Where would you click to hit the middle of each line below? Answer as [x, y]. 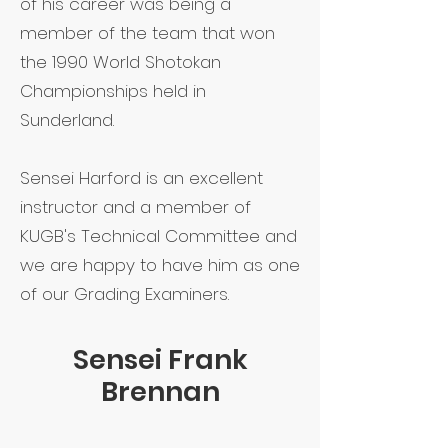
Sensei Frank [160, 359]
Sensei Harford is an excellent [141, 178]
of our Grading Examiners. [124, 294]
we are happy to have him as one [160, 265]
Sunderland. [67, 120]
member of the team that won [147, 33]
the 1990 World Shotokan [120, 62]
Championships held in [113, 91]
